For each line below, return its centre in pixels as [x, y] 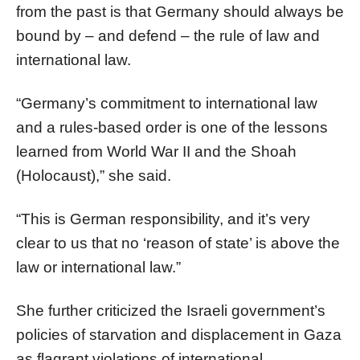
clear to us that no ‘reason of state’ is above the [178, 243]
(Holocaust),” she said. [94, 175]
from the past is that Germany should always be [180, 11]
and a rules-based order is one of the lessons [172, 127]
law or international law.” [98, 267]
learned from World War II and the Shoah [156, 151]
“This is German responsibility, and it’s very [163, 219]
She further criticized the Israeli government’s [171, 310]
